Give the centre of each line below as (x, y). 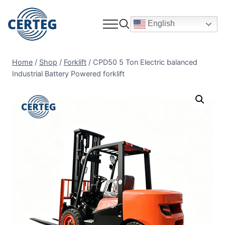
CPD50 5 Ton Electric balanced (145, 62)
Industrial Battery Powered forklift (68, 74)
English (160, 23)
